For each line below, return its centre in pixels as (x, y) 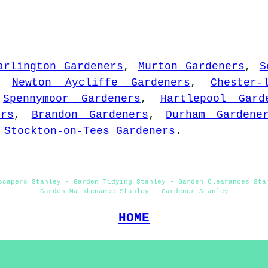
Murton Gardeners (191, 66)
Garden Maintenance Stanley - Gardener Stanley (134, 191)
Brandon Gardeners (90, 115)
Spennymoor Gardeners (72, 98)
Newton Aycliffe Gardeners (101, 82)
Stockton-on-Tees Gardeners (90, 131)
